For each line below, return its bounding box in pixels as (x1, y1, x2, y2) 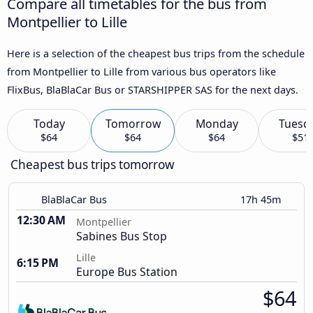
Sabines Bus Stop (76, 228, 167, 245)
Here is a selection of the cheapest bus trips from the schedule (7, 46, 305, 60)
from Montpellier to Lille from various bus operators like (7, 64, 276, 78)
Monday (195, 116, 238, 132)
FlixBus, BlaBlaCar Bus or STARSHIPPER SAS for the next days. (7, 82, 298, 96)
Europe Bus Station (76, 264, 177, 280)
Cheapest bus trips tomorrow (10, 156, 175, 173)
